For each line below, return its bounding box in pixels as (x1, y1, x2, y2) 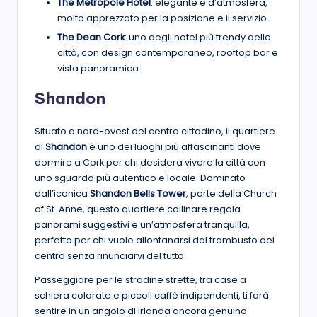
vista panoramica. (57, 62, 141, 75)
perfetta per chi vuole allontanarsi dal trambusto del (35, 234, 275, 247)
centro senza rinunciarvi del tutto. (35, 250, 186, 263)
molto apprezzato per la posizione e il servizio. (57, 12, 269, 25)
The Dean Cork (57, 31, 125, 44)
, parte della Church (186, 188, 277, 200)
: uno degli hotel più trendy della (125, 31, 271, 44)
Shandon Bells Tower (90, 188, 186, 200)
